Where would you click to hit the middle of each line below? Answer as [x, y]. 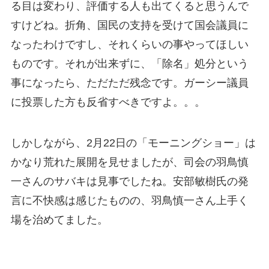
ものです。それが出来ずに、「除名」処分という [129, 64]
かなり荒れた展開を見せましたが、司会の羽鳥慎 [129, 162]
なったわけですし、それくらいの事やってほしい [129, 45]
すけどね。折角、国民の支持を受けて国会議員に [129, 26]
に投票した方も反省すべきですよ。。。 [108, 102]
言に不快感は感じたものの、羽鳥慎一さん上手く [129, 200]
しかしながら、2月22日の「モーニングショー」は [133, 143]
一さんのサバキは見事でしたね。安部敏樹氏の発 [129, 181]
